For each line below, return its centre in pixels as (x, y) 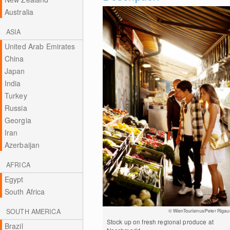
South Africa (25, 191)
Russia (16, 108)
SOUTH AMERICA (33, 212)
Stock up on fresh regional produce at (160, 221)
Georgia (18, 120)
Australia (19, 12)
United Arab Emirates (40, 46)
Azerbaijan (22, 145)
